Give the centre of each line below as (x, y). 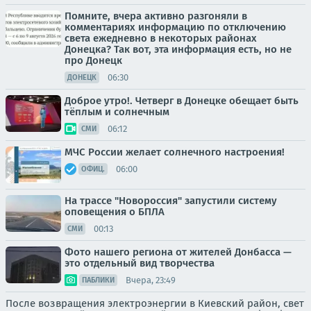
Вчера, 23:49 (151, 280)
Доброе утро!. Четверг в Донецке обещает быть (182, 101)
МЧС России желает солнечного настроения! (175, 152)
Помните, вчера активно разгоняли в (156, 16)
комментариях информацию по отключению (175, 27)
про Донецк (93, 60)
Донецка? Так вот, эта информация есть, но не (178, 49)
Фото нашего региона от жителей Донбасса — (178, 252)
